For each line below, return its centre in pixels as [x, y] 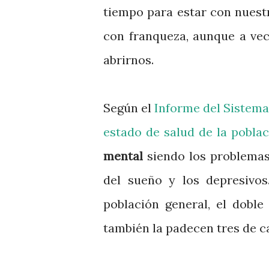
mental [123, 156]
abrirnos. [130, 60]
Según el [129, 108]
